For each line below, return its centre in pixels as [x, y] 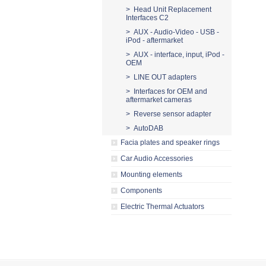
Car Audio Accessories [157, 159]
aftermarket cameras [159, 100]
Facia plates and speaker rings [170, 142]
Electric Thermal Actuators [162, 207]
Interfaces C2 [147, 18]
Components [141, 191]
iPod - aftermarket [154, 40]
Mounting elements [151, 175]
